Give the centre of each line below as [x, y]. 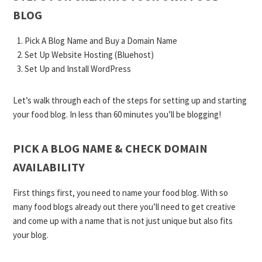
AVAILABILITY [49, 167]
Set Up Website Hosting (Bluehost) [89, 55]
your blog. [31, 235]
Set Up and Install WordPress [78, 69]
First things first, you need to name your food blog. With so [121, 193]
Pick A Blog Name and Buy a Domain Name [101, 41]
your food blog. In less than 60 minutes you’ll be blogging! [117, 114]
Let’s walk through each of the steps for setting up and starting [130, 100]
